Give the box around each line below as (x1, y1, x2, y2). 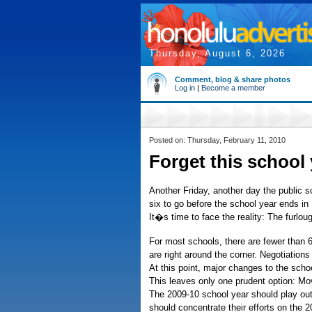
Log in (175, 84, 195, 92)
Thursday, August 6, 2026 (149, 48, 286, 58)
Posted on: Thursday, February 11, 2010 (149, 136, 286, 144)
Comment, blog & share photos (175, 75, 290, 84)
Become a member (201, 84, 265, 92)
